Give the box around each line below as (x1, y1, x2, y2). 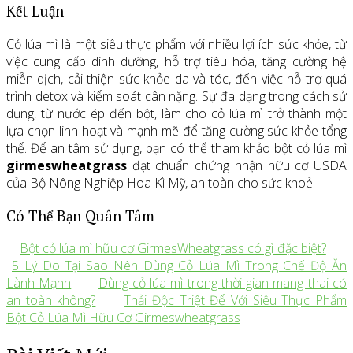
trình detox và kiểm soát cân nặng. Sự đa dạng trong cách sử (6, 87, 347, 106)
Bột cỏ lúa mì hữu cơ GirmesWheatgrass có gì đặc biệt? (20, 240, 326, 258)
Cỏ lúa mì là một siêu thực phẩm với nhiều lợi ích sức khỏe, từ (6, 35, 347, 54)
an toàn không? (6, 292, 96, 310)
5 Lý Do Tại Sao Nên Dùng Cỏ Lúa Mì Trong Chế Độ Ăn (12, 257, 347, 275)
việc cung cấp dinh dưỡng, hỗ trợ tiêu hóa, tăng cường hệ (6, 53, 347, 71)
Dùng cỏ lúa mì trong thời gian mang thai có (98, 274, 347, 292)
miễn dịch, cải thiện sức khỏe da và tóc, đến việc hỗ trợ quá (6, 70, 347, 88)
